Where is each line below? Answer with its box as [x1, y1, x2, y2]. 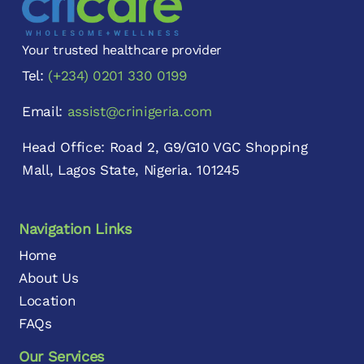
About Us [19, 269, 79, 286]
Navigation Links [19, 219, 132, 237]
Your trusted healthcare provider [22, 41, 223, 58]
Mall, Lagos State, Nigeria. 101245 [22, 161, 240, 178]
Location [19, 292, 76, 309]
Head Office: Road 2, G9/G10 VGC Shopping [22, 138, 308, 155]
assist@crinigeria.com [67, 102, 212, 119]
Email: [22, 102, 67, 119]
